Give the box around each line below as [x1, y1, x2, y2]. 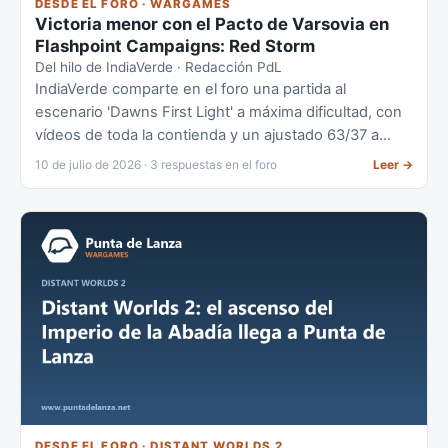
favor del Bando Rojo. [35, 148, 182, 167]
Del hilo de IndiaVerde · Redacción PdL [35, 58, 282, 75]
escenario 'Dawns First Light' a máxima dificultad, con [35, 102, 402, 121]
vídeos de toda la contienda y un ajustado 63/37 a [35, 125, 379, 144]
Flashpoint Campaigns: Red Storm [35, 35, 315, 56]
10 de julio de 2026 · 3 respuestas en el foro [35, 156, 277, 172]
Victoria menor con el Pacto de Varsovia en [35, 13, 389, 34]
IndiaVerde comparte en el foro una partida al [35, 79, 346, 98]
